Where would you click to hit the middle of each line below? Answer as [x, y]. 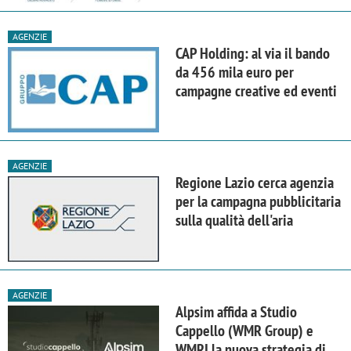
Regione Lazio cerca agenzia [255, 182]
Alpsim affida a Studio [236, 311]
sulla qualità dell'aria [234, 220]
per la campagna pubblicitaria [258, 201]
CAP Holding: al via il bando [253, 53]
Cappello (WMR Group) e [244, 330]
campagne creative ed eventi [256, 90]
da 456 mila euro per [235, 72]
